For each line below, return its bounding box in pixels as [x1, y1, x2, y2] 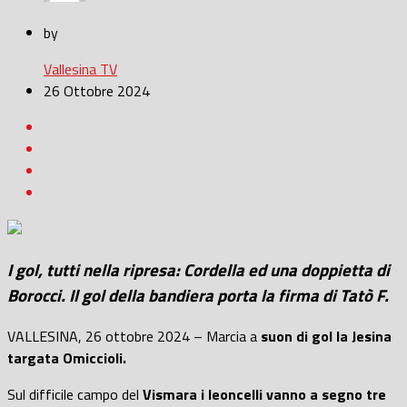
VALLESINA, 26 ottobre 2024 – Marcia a [7, 324, 261, 347]
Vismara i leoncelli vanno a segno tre [143, 382, 386, 405]
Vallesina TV [44, 58, 117, 81]
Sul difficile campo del [7, 382, 143, 405]
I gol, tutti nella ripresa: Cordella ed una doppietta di [7, 257, 390, 283]
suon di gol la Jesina [261, 324, 392, 347]
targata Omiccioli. [7, 346, 126, 369]
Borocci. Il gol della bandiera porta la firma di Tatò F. [7, 283, 389, 309]
